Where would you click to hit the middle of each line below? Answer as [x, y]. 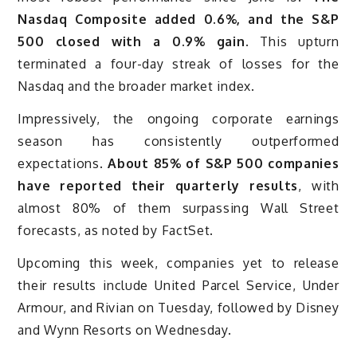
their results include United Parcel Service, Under [178, 285]
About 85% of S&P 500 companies [224, 164]
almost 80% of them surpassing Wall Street [178, 208]
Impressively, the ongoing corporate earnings [178, 119]
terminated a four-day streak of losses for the [178, 64]
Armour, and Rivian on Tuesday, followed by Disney [178, 307]
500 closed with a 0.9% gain [131, 42]
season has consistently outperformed [178, 141]
